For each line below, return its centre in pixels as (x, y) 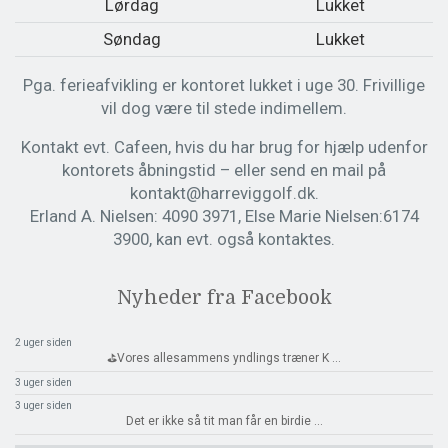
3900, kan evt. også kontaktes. (224, 239)
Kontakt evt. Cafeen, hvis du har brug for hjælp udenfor (224, 147)
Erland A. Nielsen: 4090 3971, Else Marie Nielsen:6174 (224, 216)
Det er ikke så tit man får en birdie (219, 420)
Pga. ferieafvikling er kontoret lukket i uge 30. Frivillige (224, 84)
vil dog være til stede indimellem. (224, 107)
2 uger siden (43, 342)
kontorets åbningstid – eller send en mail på (224, 170)
